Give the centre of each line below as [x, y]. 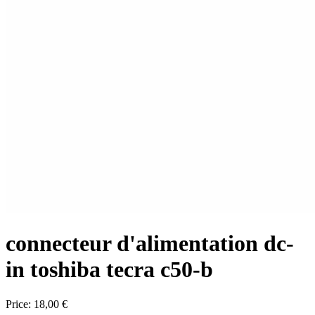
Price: [20, 304]
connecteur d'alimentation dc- [150, 244]
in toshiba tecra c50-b [109, 270]
